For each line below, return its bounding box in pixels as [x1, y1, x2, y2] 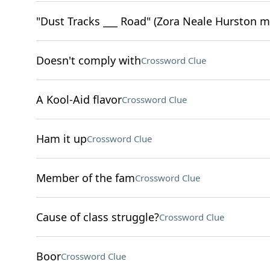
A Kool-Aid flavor [36, 92, 122, 107]
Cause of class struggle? [36, 210, 159, 224]
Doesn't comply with [36, 53, 141, 67]
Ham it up [36, 131, 87, 146]
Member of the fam [36, 171, 135, 185]
